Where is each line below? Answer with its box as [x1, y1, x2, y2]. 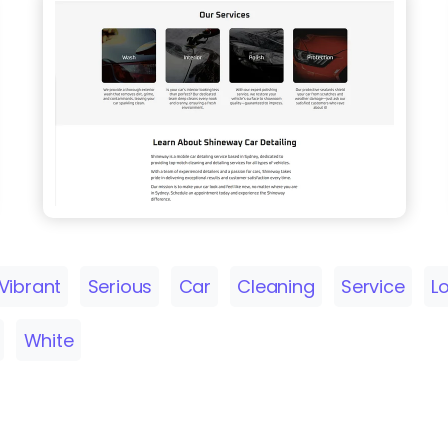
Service [341, 274, 405, 300]
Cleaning [237, 274, 315, 300]
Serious [87, 274, 153, 300]
